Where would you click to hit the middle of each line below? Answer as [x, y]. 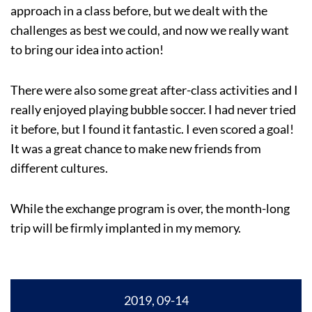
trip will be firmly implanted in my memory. [126, 228]
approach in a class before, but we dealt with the [139, 11]
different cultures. [59, 168]
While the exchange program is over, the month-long [150, 209]
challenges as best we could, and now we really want [150, 30]
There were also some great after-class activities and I [154, 90]
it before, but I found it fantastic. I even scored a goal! [152, 129]
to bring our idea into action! [87, 50]
